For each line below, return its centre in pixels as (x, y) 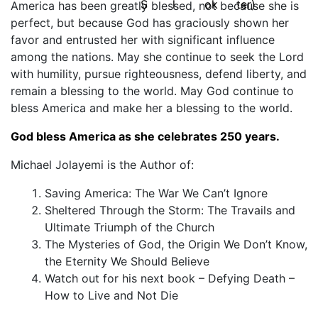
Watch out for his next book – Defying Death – (170, 279)
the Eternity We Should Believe (129, 262)
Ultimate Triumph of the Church (130, 227)
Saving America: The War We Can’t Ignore (156, 193)
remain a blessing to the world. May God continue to (152, 91)
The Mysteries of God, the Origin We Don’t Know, (176, 245)
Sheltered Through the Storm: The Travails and (170, 210)
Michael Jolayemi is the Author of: (102, 165)
